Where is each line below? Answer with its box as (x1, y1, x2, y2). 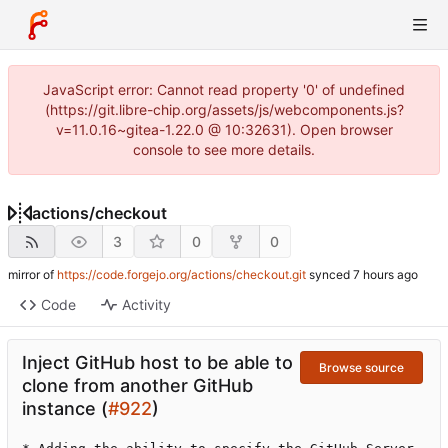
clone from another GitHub (22, 375, 253, 397)
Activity (121, 296, 171, 314)
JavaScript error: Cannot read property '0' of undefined (43, 81, 405, 98)
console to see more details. (133, 141, 315, 158)
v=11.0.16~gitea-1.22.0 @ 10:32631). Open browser (55, 121, 393, 138)
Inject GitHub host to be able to (22, 352, 293, 374)
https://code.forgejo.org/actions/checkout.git (57, 267, 306, 283)
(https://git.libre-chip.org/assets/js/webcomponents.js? (44, 101, 404, 118)
